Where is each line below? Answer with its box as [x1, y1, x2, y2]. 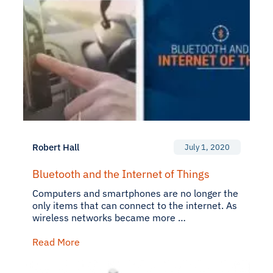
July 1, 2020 [185, 142, 230, 152]
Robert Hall [32, 141, 79, 153]
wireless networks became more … [32, 211, 186, 224]
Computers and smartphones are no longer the [32, 187, 238, 199]
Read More [32, 236, 80, 248]
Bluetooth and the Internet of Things [32, 167, 210, 181]
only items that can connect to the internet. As [32, 199, 237, 211]
